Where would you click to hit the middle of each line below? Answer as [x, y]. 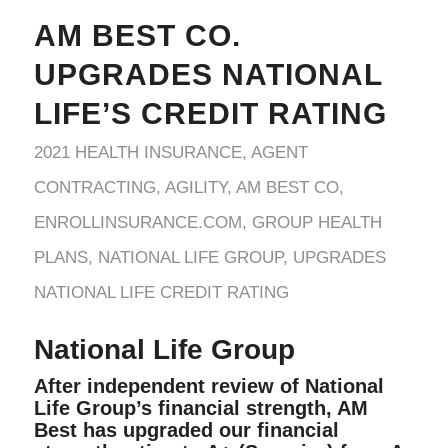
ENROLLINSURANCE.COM [137, 222]
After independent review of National [208, 385]
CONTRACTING [94, 187]
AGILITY [195, 187]
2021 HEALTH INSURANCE [137, 152]
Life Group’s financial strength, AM [200, 407]
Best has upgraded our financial [186, 429]
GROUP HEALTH [316, 222]
